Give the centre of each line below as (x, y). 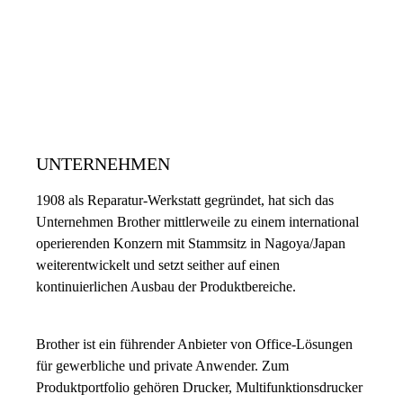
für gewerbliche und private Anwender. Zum (162, 365)
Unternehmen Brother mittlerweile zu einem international (197, 221)
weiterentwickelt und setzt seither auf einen (158, 264)
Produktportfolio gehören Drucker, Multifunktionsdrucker (199, 387)
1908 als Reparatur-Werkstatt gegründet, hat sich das (185, 200)
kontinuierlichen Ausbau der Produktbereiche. (166, 286)
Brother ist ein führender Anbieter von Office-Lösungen (194, 344)
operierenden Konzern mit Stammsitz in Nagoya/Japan (191, 243)
